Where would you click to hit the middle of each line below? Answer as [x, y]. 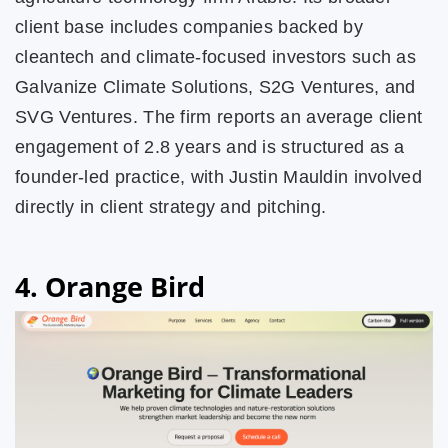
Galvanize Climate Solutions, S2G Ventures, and [215, 87]
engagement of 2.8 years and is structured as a [210, 147]
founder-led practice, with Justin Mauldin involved [218, 177]
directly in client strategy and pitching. [171, 207]
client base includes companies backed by [189, 27]
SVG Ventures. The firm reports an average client [219, 117]
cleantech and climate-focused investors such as [216, 57]
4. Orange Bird [113, 287]
